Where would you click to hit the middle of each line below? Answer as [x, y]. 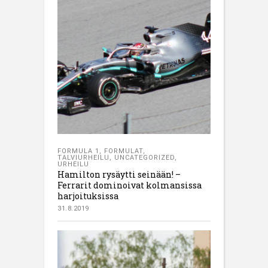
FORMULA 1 [78, 151]
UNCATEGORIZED [144, 158]
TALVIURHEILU [83, 158]
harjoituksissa [88, 196]
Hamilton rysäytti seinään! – [119, 175]
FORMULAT [124, 151]
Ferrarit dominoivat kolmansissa [130, 185]
